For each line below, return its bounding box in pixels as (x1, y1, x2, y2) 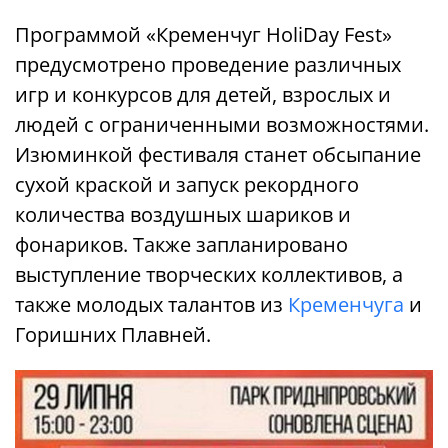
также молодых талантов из (15, 290, 288, 318)
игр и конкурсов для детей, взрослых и (15, 80, 391, 108)
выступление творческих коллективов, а (15, 260, 403, 288)
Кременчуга (288, 290, 404, 318)
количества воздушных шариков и (15, 200, 351, 228)
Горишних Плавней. (15, 320, 211, 348)
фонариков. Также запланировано (15, 230, 348, 258)
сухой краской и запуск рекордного (15, 170, 359, 198)
